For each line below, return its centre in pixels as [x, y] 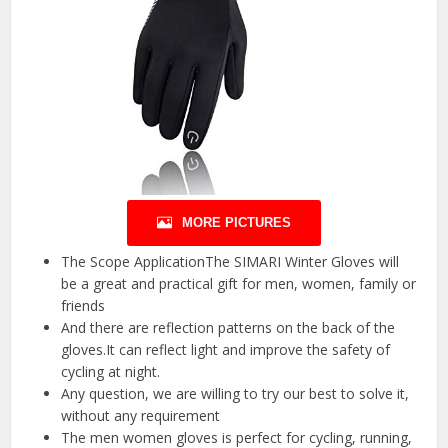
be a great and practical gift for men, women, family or [239, 284]
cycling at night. [111, 372]
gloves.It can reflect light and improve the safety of [226, 350]
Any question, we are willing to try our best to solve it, [235, 394]
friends [83, 306]
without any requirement [141, 416]
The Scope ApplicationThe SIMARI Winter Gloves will [230, 262]
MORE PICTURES [236, 223]
